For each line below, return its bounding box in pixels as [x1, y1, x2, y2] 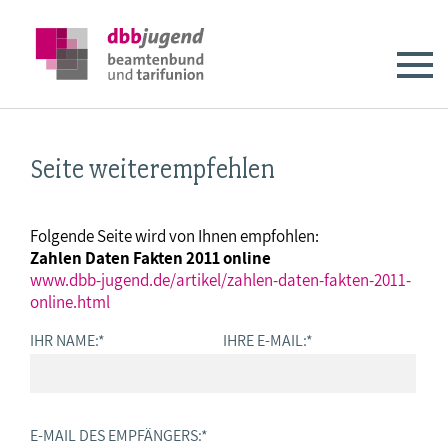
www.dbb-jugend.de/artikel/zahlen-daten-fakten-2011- [30, 269, 411, 291]
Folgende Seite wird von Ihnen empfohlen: [30, 225, 319, 247]
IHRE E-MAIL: [223, 330, 306, 350]
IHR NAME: [30, 330, 98, 350]
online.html [30, 291, 110, 313]
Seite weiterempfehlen [30, 153, 275, 185]
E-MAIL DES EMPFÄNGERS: [30, 425, 201, 446]
